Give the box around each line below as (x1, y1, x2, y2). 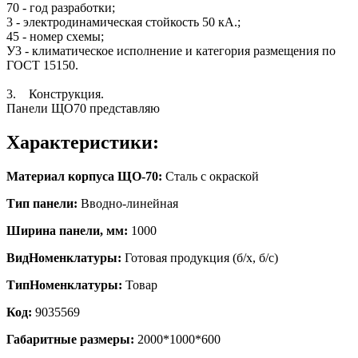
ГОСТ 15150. (6, 58, 78, 72)
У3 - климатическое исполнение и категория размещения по (6, 43, 336, 58)
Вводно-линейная (78, 196, 178, 210)
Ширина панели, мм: (6, 223, 128, 237)
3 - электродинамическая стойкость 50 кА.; (6, 14, 241, 29)
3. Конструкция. (6, 86, 104, 101)
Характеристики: (6, 131, 159, 153)
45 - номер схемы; (6, 29, 104, 43)
